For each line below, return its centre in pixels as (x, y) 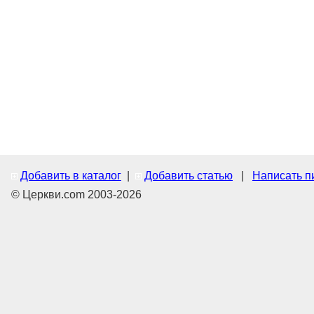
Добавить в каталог (71, 176)
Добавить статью (189, 176)
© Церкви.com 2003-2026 (76, 195)
